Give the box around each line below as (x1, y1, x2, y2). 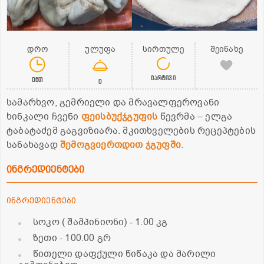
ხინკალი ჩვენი (6, 110, 81, 124)
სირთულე (142, 44, 184, 55)
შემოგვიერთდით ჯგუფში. (60, 138, 186, 152)
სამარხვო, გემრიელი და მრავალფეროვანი (6, 96, 220, 110)
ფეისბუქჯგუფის (81, 110, 158, 124)
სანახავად (6, 138, 60, 152)
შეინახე (210, 44, 243, 55)
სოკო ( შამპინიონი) (33, 216, 130, 229)
